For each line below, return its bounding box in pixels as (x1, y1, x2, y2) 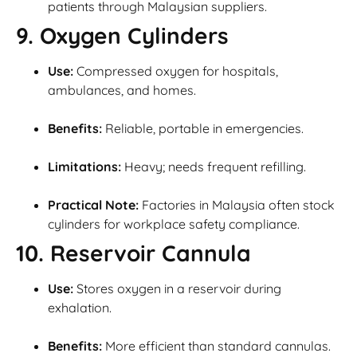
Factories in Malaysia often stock (139, 197, 335, 214)
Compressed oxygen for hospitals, (73, 63, 278, 80)
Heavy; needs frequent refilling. (121, 159, 306, 175)
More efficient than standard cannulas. (102, 338, 331, 355)
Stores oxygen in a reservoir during (73, 280, 281, 297)
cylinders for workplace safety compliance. (48, 216, 300, 233)
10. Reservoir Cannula (16, 239, 251, 268)
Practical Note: (48, 197, 139, 214)
